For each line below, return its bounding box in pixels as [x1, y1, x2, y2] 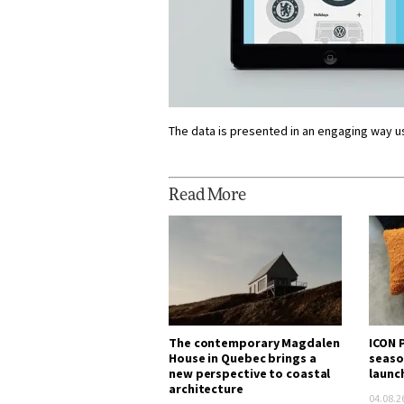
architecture [169, 380, 243, 397]
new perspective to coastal [169, 364, 331, 381]
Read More [169, 188, 247, 204]
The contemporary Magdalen [169, 334, 340, 351]
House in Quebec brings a [169, 349, 317, 366]
